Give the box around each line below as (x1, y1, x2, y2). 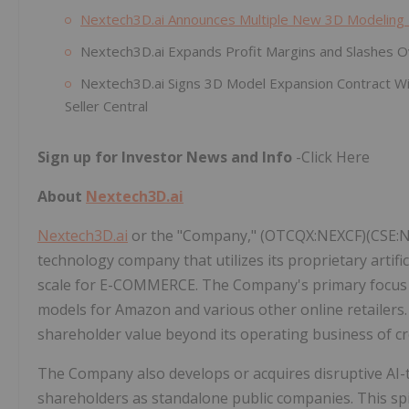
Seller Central (65, 96, 148, 115)
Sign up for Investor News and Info (37, 146, 292, 167)
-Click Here (292, 146, 370, 167)
